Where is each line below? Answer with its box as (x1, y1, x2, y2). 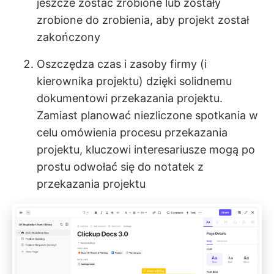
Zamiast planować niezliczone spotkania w (37, 109, 258, 122)
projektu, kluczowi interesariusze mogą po (37, 143, 255, 156)
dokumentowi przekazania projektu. (37, 92, 223, 105)
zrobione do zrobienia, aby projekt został (37, 13, 249, 26)
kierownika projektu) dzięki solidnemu (37, 75, 232, 87)
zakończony (37, 31, 100, 43)
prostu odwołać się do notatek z (37, 160, 204, 173)
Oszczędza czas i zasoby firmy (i (37, 57, 207, 70)
